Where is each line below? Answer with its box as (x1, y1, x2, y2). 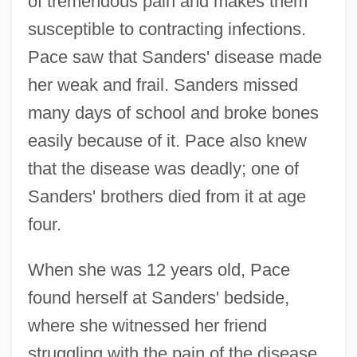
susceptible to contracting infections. (27, 18, 306, 39)
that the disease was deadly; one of (27, 158, 299, 178)
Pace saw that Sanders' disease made (27, 46, 322, 67)
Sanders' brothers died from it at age (27, 186, 306, 206)
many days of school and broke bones (27, 102, 319, 123)
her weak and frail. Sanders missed (27, 74, 298, 95)
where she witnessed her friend (27, 315, 267, 335)
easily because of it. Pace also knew (27, 130, 307, 151)
